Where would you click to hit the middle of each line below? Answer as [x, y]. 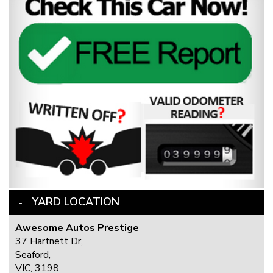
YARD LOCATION [76, 202]
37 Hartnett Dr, [49, 242]
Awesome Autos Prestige [77, 228]
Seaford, [33, 255]
